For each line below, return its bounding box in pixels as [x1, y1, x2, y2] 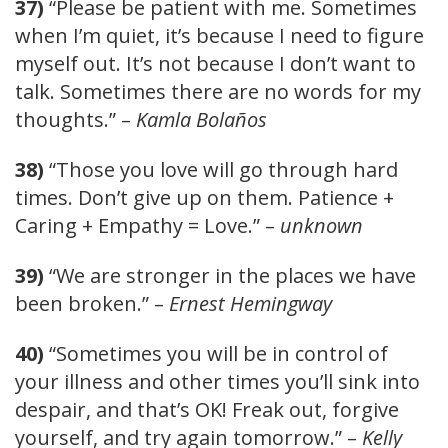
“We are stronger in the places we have [44, 261, 416, 289]
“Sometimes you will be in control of [44, 339, 388, 367]
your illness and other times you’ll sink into [15, 367, 420, 395]
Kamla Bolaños [136, 105, 267, 133]
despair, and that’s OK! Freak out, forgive [15, 395, 399, 423]
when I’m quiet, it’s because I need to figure [15, 21, 424, 49]
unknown [280, 211, 363, 239]
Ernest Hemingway [169, 289, 332, 317]
